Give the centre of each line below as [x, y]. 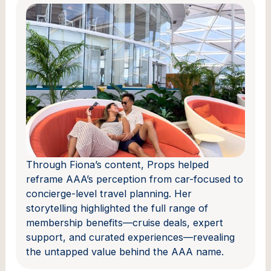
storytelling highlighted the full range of [117, 208]
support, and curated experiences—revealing [131, 237]
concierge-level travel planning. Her [109, 194]
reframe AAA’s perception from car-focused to [135, 179]
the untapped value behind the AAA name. [125, 252]
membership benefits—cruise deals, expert [125, 223]
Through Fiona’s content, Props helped [118, 165]
